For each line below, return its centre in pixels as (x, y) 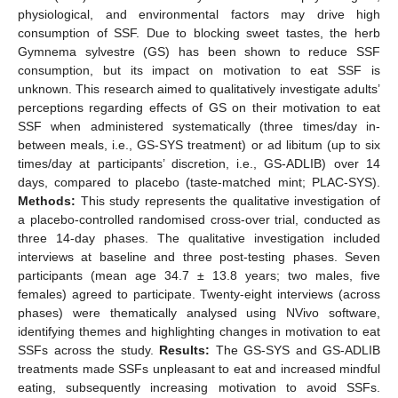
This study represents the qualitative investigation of (228, 200)
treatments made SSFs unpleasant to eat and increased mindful (199, 368)
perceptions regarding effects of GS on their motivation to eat (199, 107)
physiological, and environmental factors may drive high (199, 14)
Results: (184, 350)
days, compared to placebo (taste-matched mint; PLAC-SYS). (199, 182)
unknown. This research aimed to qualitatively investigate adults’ (199, 88)
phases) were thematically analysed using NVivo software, (199, 312)
